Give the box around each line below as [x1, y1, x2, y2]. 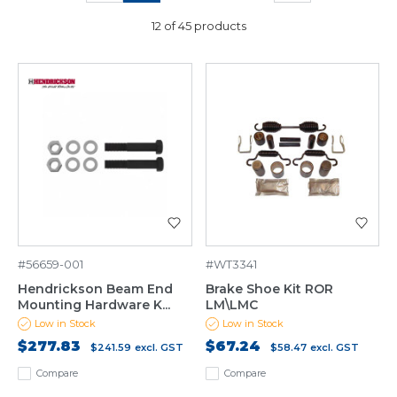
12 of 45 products [151, 19, 246, 34]
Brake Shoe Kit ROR [205, 281, 333, 298]
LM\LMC [205, 297, 258, 314]
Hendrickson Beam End [18, 281, 173, 298]
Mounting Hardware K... [18, 297, 170, 314]
